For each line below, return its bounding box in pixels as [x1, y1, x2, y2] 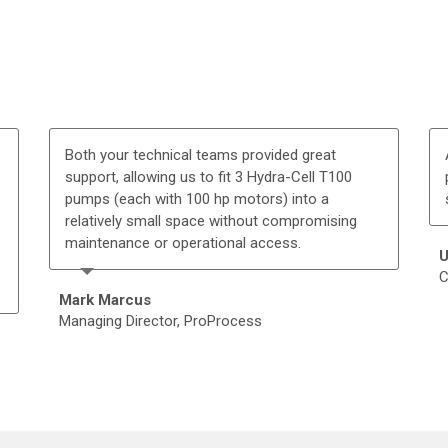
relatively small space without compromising [65, 211, 357, 230]
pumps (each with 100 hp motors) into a [65, 189, 329, 208]
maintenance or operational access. [65, 233, 301, 252]
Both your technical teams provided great [65, 145, 336, 164]
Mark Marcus [59, 290, 151, 309]
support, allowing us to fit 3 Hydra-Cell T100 [65, 167, 352, 186]
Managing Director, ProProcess [59, 311, 262, 330]
